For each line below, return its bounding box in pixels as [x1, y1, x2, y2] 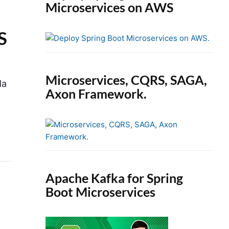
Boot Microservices [45, 184, 156, 199]
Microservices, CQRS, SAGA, [45, 72, 208, 87]
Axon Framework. [45, 85, 147, 101]
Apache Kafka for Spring [45, 170, 184, 186]
